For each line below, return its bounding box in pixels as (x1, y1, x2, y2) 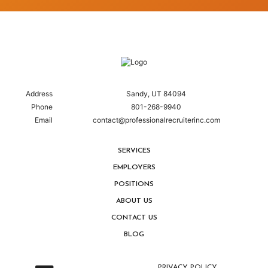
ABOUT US (115, 197, 153, 205)
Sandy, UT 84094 (126, 89, 186, 99)
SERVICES (117, 147, 151, 155)
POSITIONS (114, 181, 154, 188)
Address (26, 89, 53, 99)
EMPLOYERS (112, 164, 156, 172)
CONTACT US (111, 214, 157, 222)
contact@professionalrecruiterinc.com (92, 115, 220, 125)
